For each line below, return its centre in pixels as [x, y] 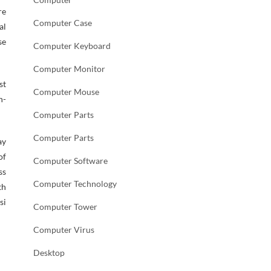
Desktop [49, 253]
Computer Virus [64, 230]
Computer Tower [65, 207]
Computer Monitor [69, 69]
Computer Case [63, 23]
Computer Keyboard [72, 46]
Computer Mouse [66, 92]
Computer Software [70, 161]
